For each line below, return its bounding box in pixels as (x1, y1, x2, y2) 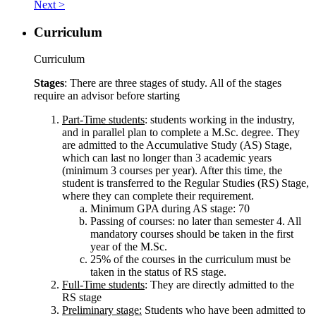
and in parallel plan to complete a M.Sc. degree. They (62, 126, 300, 139)
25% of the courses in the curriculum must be (90, 253, 291, 266)
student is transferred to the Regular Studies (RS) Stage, (62, 177, 309, 190)
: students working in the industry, (145, 114, 295, 126)
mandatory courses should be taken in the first (90, 228, 293, 241)
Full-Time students (62, 279, 145, 291)
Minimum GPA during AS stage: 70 (90, 202, 250, 215)
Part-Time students (62, 114, 145, 126)
